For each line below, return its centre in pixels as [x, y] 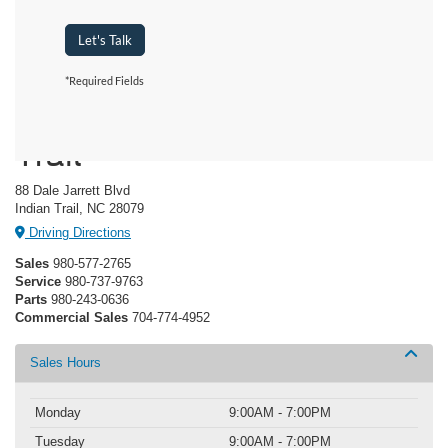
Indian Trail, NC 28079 [79, 208]
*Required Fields [104, 80]
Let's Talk [105, 39]
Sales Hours [65, 363]
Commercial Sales [71, 318]
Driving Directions [78, 233]
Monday [58, 413]
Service [38, 282]
